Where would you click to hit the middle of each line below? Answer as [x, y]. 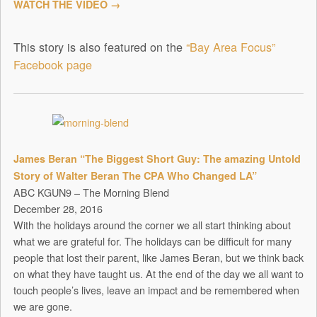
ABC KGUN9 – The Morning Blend [91, 192]
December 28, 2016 [58, 209]
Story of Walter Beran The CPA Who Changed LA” [135, 176]
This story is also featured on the [99, 47]
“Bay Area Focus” [230, 47]
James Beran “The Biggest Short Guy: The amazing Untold [157, 159]
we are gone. [42, 306]
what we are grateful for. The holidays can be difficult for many [152, 241]
